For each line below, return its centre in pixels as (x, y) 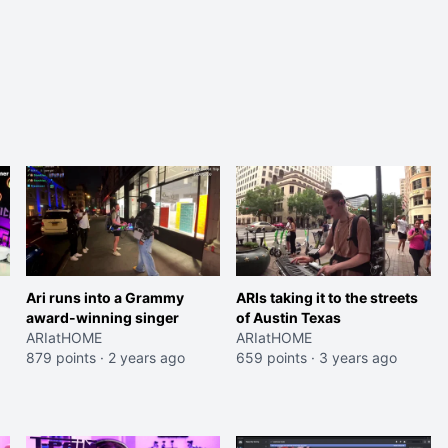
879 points (60, 357)
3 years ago (358, 357)
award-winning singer (102, 317)
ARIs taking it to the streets (327, 297)
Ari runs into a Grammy (104, 297)
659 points (272, 357)
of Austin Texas (289, 317)
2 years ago (146, 357)
